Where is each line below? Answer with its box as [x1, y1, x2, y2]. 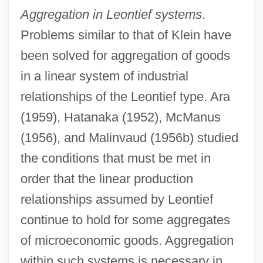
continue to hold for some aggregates [20, 212, 230, 227]
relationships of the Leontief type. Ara [20, 89, 230, 104]
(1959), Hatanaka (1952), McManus [20, 109, 221, 124]
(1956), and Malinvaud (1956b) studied [20, 130, 238, 145]
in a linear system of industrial [20, 68, 188, 83]
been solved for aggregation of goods [20, 48, 230, 63]
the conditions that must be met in [20, 150, 211, 166]
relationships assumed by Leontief [20, 191, 213, 207]
